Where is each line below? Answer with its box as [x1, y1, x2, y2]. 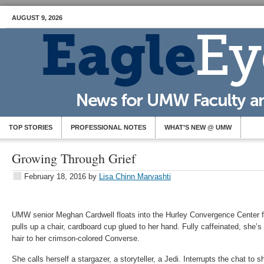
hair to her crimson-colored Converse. [12, 234, 140, 243]
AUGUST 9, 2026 [12, 14, 62, 21]
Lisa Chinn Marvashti [99, 172, 171, 181]
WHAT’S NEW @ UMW [164, 124, 232, 131]
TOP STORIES [9, 124, 52, 131]
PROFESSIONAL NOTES [71, 124, 146, 131]
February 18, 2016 [24, 172, 86, 181]
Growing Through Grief [12, 150, 136, 167]
